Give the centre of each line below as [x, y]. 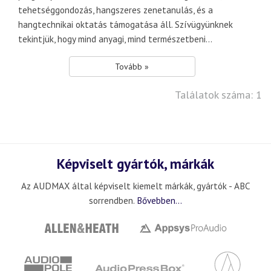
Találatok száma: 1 [218, 95]
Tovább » [132, 67]
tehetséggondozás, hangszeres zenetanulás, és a [116, 9]
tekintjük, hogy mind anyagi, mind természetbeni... [115, 38]
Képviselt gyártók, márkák [135, 164]
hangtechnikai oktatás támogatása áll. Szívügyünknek [126, 24]
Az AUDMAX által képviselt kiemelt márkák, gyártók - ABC [135, 186]
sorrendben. [113, 201]
